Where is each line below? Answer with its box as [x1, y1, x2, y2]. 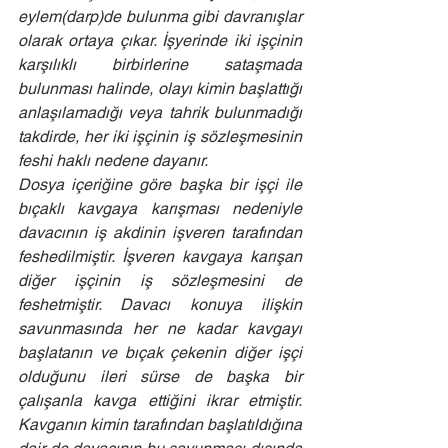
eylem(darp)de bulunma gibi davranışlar [18, 7, 302, 26]
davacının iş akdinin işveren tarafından [18, 223, 302, 242]
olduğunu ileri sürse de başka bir [18, 367, 302, 386]
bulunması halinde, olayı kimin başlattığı [18, 79, 302, 98]
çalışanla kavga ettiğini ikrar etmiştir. [18, 391, 302, 410]
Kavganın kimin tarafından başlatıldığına [18, 415, 302, 434]
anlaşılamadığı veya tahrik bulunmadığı [18, 103, 302, 122]
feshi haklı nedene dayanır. [18, 151, 208, 170]
